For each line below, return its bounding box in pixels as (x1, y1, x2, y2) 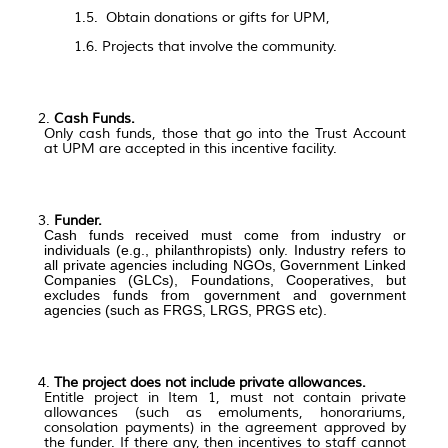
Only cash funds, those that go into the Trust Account (44, 124, 406, 142)
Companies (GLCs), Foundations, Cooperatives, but (44, 271, 406, 288)
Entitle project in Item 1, (44, 388, 230, 406)
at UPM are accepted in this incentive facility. (44, 139, 337, 157)
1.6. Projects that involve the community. (74, 37, 337, 55)
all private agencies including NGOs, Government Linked (44, 256, 406, 273)
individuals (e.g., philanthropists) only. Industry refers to (44, 241, 406, 258)
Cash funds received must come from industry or (44, 226, 406, 243)
